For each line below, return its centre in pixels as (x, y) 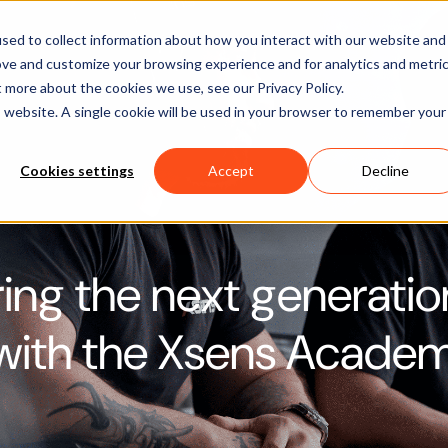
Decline (385, 171)
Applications (144, 40)
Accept (231, 171)
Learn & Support (282, 40)
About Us (408, 40)
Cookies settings (77, 171)
